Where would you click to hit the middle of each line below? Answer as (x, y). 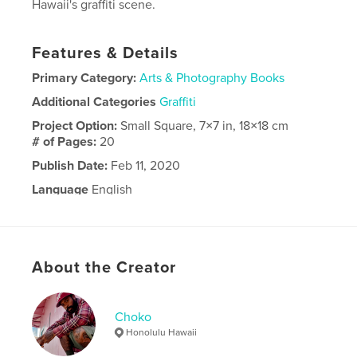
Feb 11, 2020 (144, 166)
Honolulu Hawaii (162, 333)
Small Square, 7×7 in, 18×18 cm (205, 126)
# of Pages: (66, 142)
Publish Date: (70, 166)
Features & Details (106, 54)
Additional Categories (94, 102)
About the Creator (104, 268)
